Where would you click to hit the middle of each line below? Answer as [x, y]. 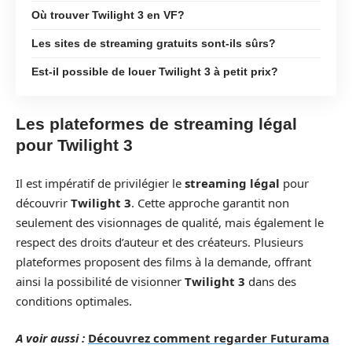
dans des [271, 281]
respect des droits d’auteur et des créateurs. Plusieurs [159, 242]
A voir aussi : [50, 338]
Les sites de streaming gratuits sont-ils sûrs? [154, 43]
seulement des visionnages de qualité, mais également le [170, 222]
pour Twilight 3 [74, 145]
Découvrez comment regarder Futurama [209, 338]
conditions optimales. [74, 301]
